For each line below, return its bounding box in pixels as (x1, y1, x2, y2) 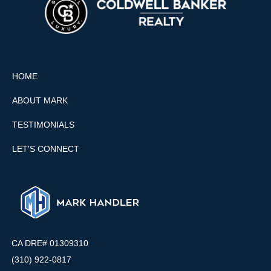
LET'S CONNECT (12, 143, 79, 154)
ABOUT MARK (12, 95, 68, 105)
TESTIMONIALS (12, 119, 74, 129)
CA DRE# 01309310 (11, 238, 88, 248)
